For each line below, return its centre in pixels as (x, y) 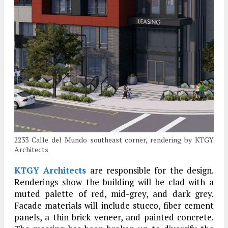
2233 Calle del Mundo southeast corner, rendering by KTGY (114, 139)
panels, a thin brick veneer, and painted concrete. (114, 217)
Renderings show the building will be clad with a (114, 182)
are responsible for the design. (150, 170)
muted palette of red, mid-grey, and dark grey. (114, 193)
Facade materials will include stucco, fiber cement (114, 205)
